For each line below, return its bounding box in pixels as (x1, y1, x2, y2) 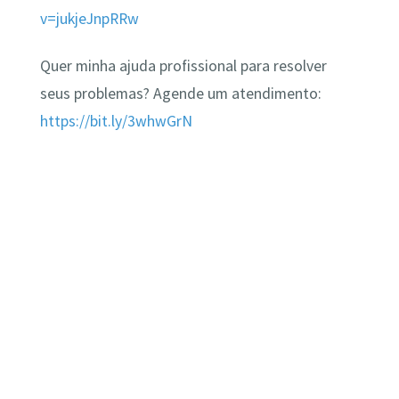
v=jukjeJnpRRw (39, 8, 139, 28)
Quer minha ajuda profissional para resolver (39, 56, 327, 77)
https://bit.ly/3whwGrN (39, 111, 192, 132)
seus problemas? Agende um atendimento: (39, 84, 322, 104)
